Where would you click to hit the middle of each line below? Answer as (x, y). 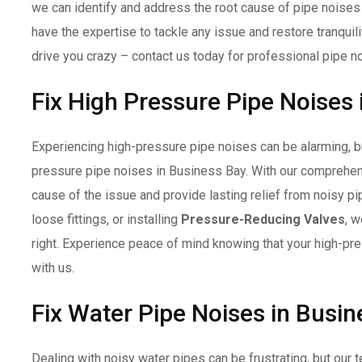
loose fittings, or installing (106, 219)
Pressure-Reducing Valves (263, 219)
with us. (53, 267)
